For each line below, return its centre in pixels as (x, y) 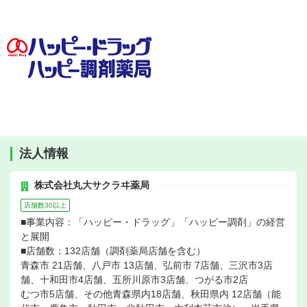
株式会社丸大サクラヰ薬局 (92, 185)
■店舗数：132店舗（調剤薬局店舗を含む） (113, 251)
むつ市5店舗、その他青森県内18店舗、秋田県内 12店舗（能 (151, 294)
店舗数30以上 (45, 206)
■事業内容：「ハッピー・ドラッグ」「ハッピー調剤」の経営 (153, 222)
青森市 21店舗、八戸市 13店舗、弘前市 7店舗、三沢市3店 (147, 266)
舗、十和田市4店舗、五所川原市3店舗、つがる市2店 (134, 280)
